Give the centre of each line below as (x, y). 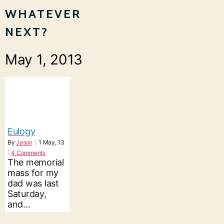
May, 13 (53, 142)
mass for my (33, 172)
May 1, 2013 (44, 59)
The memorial (36, 162)
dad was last (33, 183)
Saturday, (27, 193)
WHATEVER (43, 14)
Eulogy (21, 131)
